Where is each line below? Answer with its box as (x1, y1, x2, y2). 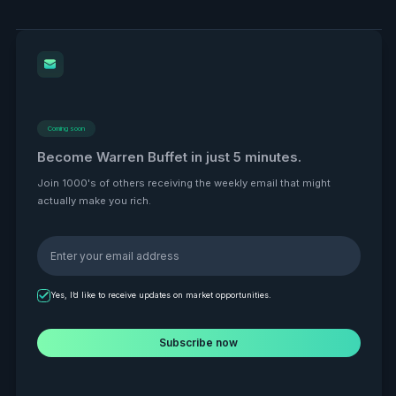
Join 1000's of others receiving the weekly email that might (36, 176, 331, 189)
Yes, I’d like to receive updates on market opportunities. (49, 289, 271, 300)
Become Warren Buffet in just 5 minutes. (36, 148, 301, 165)
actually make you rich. (36, 194, 151, 207)
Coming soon (47, 124, 85, 133)
